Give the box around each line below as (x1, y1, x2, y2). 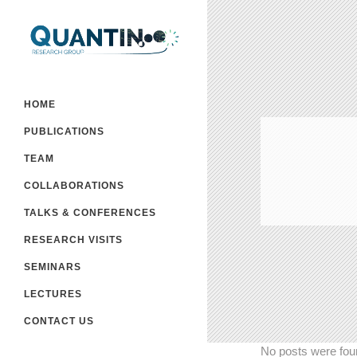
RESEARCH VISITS (24, 234, 123, 246)
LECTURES (24, 288, 82, 300)
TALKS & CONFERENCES (24, 207, 156, 219)
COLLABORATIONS (24, 180, 124, 192)
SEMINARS (24, 261, 81, 273)
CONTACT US (24, 316, 94, 328)
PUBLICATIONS (24, 126, 104, 138)
